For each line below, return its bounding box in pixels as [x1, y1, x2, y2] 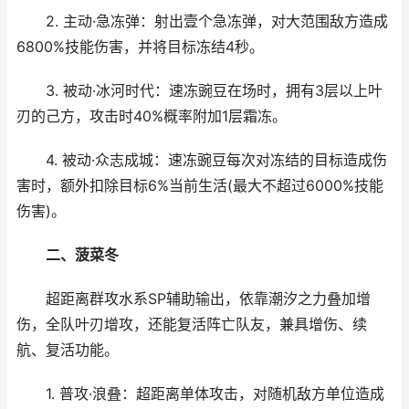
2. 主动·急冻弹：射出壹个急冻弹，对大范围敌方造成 [16, 13, 388, 30]
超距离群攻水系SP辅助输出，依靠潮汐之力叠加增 [16, 290, 371, 308]
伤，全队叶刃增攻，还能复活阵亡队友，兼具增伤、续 [16, 316, 367, 333]
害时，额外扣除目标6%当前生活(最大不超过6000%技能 [16, 177, 383, 194]
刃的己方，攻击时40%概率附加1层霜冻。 [16, 108, 287, 125]
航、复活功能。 [16, 341, 119, 359]
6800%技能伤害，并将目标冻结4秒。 [16, 38, 264, 56]
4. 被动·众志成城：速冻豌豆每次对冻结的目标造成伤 [16, 152, 387, 169]
